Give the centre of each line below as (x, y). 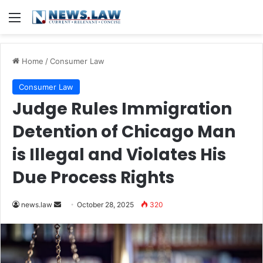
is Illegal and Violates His (119, 155)
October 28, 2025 (105, 205)
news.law (37, 205)
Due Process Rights (93, 178)
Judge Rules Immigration (122, 109)
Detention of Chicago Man (124, 132)
